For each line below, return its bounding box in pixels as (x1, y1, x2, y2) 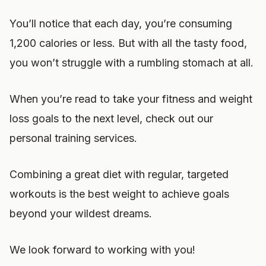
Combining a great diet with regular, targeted (9, 168, 229, 180)
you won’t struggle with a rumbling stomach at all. (9, 56, 254, 69)
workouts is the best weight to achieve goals (9, 188, 229, 200)
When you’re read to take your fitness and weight (9, 93, 252, 105)
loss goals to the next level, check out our (9, 112, 213, 125)
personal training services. (9, 132, 137, 144)
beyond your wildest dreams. (9, 207, 152, 220)
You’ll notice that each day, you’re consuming (9, 17, 232, 30)
